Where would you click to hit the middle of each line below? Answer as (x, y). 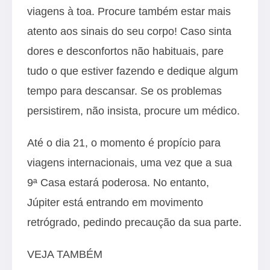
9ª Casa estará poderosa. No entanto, (118, 182)
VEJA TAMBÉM (65, 254)
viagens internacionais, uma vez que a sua (130, 162)
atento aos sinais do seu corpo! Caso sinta (129, 31)
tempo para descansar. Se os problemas (124, 91)
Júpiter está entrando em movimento (115, 202)
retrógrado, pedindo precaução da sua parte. (134, 222)
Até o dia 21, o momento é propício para (124, 143)
